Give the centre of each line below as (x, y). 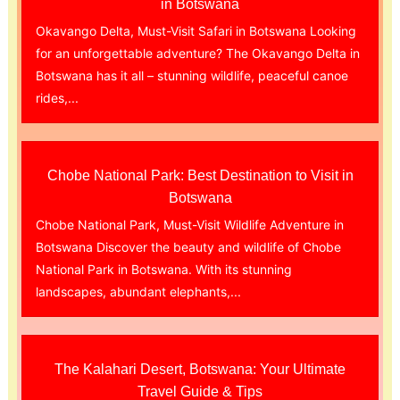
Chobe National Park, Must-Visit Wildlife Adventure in (189, 224)
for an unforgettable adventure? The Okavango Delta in (197, 53)
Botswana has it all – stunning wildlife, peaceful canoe (192, 75)
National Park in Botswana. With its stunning (163, 269)
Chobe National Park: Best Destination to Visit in (200, 175)
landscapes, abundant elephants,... (138, 291)
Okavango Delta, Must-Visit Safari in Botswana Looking (196, 30)
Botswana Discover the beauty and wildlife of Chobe (188, 246)
